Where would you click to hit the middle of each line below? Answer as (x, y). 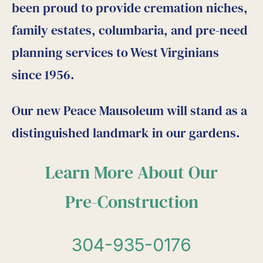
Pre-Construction (131, 202)
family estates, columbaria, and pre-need (130, 30)
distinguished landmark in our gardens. (126, 132)
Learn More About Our (131, 173)
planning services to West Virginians (115, 53)
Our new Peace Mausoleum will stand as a (129, 110)
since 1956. (43, 75)
